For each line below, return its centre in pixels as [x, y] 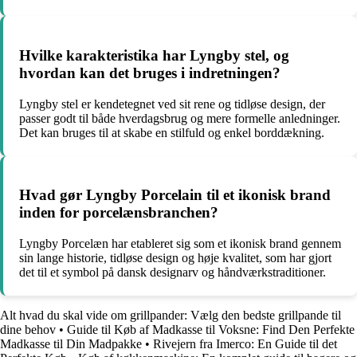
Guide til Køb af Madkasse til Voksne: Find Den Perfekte [211, 330]
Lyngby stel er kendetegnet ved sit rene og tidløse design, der [172, 104]
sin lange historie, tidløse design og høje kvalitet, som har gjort [175, 258]
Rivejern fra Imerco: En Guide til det [245, 344]
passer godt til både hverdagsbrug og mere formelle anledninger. [180, 118]
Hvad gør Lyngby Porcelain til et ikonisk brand [175, 195]
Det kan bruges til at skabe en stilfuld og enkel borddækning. [172, 132]
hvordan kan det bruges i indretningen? [150, 73]
